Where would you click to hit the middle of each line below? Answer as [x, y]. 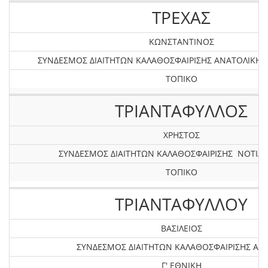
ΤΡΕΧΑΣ [181, 17]
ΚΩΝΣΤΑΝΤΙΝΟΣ [181, 42]
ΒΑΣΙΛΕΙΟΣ [181, 228]
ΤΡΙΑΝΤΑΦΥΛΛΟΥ [181, 204]
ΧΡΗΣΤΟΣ [181, 135]
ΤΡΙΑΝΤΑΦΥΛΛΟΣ [181, 111]
